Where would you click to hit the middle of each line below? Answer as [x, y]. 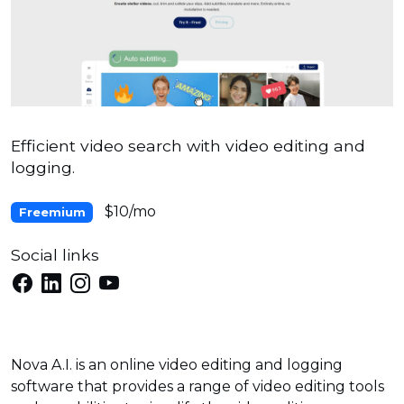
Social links [55, 254]
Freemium [52, 212]
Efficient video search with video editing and [188, 146]
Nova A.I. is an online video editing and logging [177, 365]
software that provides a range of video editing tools [197, 387]
